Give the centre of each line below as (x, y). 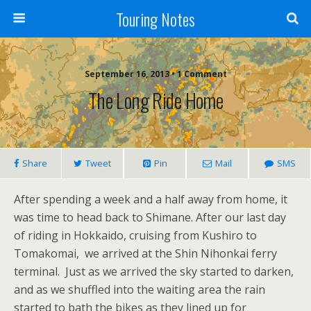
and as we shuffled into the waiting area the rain (140, 289)
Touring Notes (155, 19)
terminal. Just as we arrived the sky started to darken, (154, 271)
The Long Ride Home (155, 100)
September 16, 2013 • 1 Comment (155, 74)
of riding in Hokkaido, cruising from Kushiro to (135, 235)
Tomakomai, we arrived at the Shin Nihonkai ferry (145, 253)
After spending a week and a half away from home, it (151, 199)
